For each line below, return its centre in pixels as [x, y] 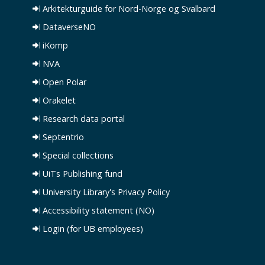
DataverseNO [68, 27]
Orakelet [58, 101]
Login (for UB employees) [92, 229]
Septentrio [62, 137]
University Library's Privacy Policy [105, 192]
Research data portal [83, 119]
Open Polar [63, 82]
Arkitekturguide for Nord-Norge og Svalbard [128, 9]
